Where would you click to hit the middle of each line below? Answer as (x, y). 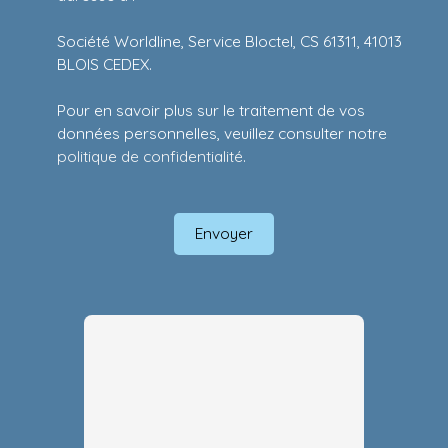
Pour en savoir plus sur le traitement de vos (211, 109)
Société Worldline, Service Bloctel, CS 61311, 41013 (229, 40)
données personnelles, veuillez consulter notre (222, 132)
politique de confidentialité (150, 155)
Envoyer (224, 233)
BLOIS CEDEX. (104, 63)
